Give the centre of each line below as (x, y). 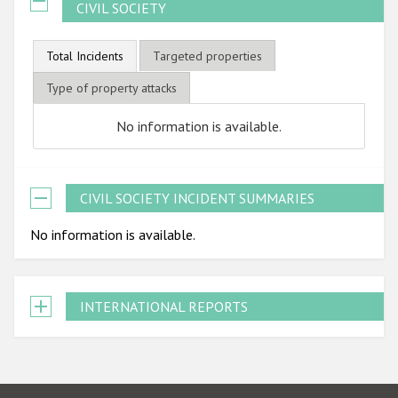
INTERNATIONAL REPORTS (164, 306)
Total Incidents (85, 56)
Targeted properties (207, 56)
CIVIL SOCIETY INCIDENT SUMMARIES (197, 198)
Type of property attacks (112, 88)
